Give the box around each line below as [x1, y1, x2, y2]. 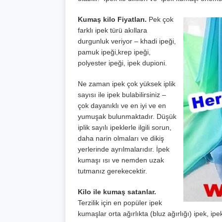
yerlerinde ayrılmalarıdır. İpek [78, 145, 169, 154]
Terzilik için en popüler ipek [78, 199, 162, 207]
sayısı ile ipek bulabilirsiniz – [78, 91, 166, 99]
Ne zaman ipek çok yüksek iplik [78, 80, 175, 88]
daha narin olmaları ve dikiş [78, 134, 164, 143]
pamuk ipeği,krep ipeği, [78, 48, 151, 56]
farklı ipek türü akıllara [78, 26, 147, 35]
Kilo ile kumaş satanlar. [78, 188, 156, 196]
